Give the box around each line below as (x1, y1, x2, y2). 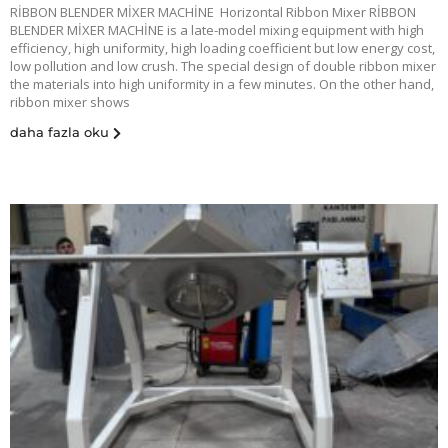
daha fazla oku (10, 124, 109, 141)
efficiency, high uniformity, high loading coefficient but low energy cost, (10, 39, 435, 58)
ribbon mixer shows (10, 93, 130, 112)
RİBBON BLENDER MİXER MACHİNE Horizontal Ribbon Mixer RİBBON (10, 3, 416, 22)
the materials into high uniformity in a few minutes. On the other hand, (10, 75, 434, 94)
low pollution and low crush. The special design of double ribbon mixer (10, 57, 436, 76)
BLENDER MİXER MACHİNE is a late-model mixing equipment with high (10, 21, 424, 40)
